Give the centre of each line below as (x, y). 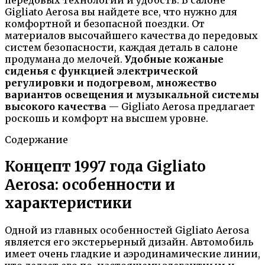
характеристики (68, 203)
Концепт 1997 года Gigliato (105, 166)
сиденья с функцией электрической (101, 71)
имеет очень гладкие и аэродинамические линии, (132, 253)
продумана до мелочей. (65, 59)
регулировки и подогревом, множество (111, 83)
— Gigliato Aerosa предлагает (181, 106)
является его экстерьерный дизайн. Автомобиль (129, 242)
